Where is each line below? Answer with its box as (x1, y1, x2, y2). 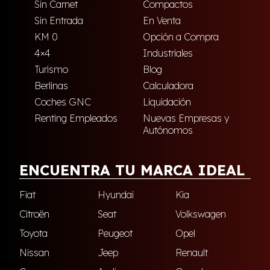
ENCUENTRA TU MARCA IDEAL (19, 160, 245, 179)
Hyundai (97, 188, 134, 201)
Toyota (19, 227, 48, 239)
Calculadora (142, 79, 193, 92)
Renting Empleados (34, 111, 118, 124)
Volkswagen (175, 207, 227, 220)
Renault (175, 246, 209, 259)
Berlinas (34, 79, 68, 92)
